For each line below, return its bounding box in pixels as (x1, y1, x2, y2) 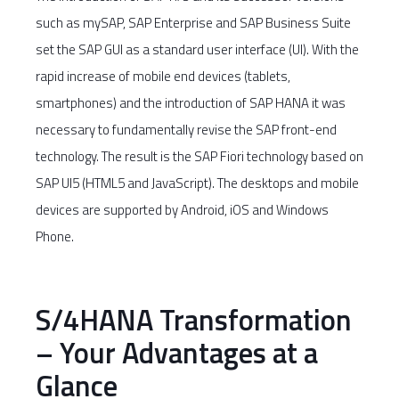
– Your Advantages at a (36, 330, 318, 375)
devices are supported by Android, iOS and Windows (36, 199, 329, 220)
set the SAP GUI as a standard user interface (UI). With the (36, 39, 359, 60)
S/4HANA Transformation (36, 297, 352, 342)
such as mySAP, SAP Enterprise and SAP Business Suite (36, 12, 351, 33)
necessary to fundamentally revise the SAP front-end (36, 119, 337, 140)
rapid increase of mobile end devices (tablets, (36, 66, 290, 86)
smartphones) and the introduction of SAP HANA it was (36, 93, 346, 113)
